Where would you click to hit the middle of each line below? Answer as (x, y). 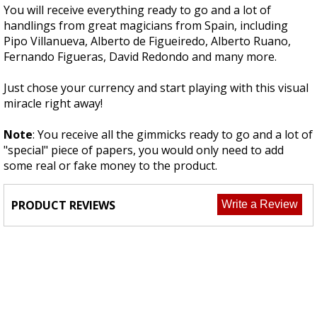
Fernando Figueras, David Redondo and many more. (140, 57)
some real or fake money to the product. (110, 166)
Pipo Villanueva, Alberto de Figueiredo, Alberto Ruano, (147, 41)
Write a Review (260, 204)
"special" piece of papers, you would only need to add (144, 150)
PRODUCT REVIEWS (63, 206)
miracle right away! (53, 104)
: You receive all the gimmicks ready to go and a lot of (173, 135)
